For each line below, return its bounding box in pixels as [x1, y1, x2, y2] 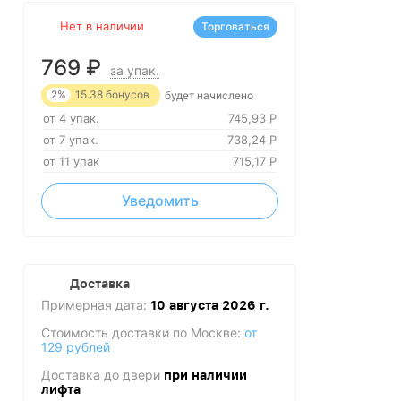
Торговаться [201, 20, 269, 33]
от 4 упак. [43, 111, 99, 125]
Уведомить [121, 192, 199, 209]
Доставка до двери [41, 367, 164, 382]
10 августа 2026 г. [150, 298, 269, 312]
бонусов [103, 88, 149, 101]
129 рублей [41, 339, 110, 354]
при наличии [164, 368, 247, 382]
